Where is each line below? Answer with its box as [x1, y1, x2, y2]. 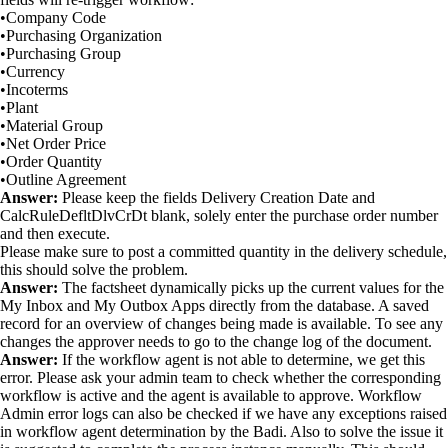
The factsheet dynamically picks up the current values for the [58, 279, 444, 296]
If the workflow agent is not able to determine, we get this [58, 351, 425, 368]
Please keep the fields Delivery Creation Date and [58, 189, 375, 206]
